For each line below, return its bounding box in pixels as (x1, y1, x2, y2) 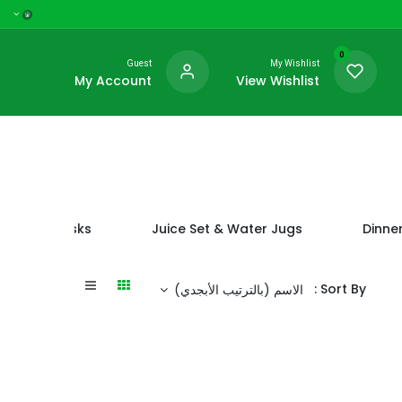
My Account (74, 71, 152, 90)
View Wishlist (235, 71, 319, 90)
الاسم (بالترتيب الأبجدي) (170, 281, 304, 299)
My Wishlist (269, 57, 319, 68)
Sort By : (320, 280, 367, 299)
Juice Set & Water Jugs (151, 220, 302, 238)
